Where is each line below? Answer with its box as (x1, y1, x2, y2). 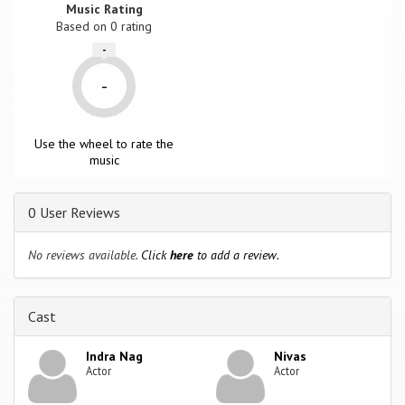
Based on (56, 17, 111, 34)
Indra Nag (86, 347, 144, 364)
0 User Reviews (28, 202, 120, 221)
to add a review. (193, 246, 279, 263)
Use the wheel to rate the (34, 135, 174, 152)
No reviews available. (28, 246, 141, 263)
